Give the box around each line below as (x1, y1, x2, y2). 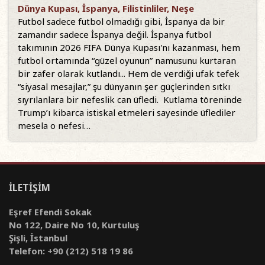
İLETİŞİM (9, 181, 50, 194)
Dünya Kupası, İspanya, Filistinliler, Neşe (18, 2, 194, 14)
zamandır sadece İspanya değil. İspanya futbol (18, 28, 211, 40)
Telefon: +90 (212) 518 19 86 (9, 245, 133, 257)
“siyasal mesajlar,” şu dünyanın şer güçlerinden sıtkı (18, 80, 230, 92)
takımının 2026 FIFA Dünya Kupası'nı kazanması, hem (18, 41, 240, 53)
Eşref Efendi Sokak (9, 206, 92, 218)
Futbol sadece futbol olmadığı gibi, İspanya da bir (18, 15, 225, 27)
